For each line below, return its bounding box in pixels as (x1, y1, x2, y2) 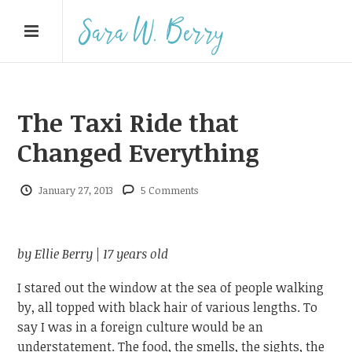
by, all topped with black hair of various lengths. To (17, 298, 318, 316)
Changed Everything (17, 135, 260, 169)
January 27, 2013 (38, 182, 113, 197)
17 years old (103, 245, 169, 263)
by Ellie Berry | (17, 245, 104, 263)
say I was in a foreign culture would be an (17, 317, 264, 335)
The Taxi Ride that (17, 105, 240, 139)
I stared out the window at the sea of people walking (17, 278, 324, 296)
